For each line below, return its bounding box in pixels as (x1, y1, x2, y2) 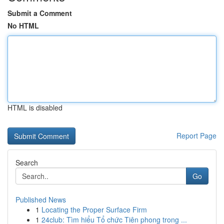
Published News (15, 194, 66, 204)
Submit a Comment (7, 8, 72, 18)
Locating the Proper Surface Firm (41, 204, 147, 214)
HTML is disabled (7, 102, 62, 112)
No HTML (7, 20, 39, 30)
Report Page (176, 130, 216, 140)
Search (15, 157, 38, 167)
